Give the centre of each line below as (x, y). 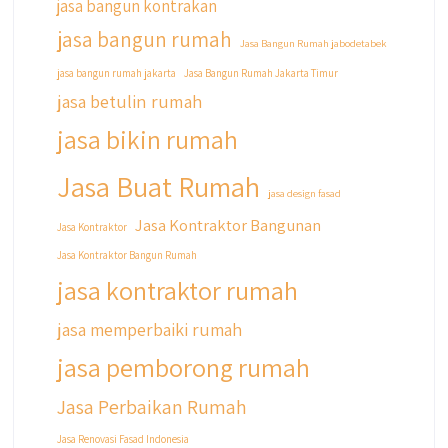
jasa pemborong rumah (183, 366)
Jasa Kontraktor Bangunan (227, 224)
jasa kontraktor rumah (177, 290)
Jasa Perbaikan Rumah (151, 406)
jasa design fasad (304, 192)
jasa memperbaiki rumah (149, 328)
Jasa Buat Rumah (158, 186)
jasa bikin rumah (147, 139)
